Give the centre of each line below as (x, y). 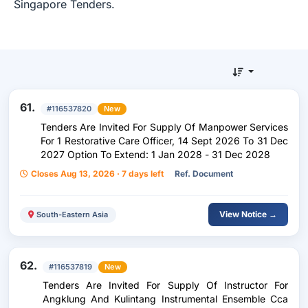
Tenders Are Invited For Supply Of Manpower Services (164, 127)
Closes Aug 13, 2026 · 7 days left (97, 174)
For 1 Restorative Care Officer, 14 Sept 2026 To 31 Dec (164, 141)
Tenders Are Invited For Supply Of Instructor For (165, 285)
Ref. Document (204, 174)
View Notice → (248, 214)
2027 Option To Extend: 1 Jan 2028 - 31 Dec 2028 (155, 154)
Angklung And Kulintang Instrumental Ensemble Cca (165, 299)
